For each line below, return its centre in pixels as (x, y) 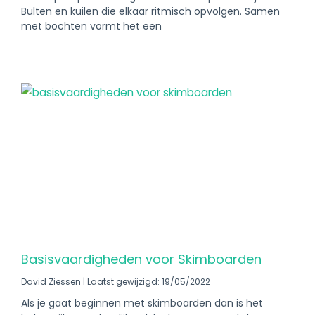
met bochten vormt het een (91, 26)
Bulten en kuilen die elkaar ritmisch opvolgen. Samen (150, 11)
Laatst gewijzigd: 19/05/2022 (148, 282)
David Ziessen (52, 282)
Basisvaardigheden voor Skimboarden (141, 259)
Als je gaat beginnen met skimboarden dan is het (142, 303)
